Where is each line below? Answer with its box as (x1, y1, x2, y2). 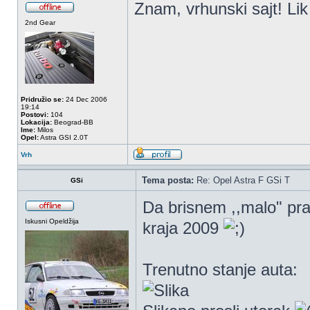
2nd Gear (25, 19, 55, 26)
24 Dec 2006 (64, 95, 107, 103)
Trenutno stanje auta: (143, 260, 298, 279)
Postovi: (21, 111, 48, 118)
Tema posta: (142, 175, 194, 185)
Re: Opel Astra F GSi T (194, 175, 290, 185)
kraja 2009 (143, 219, 224, 237)
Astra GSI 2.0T (39, 134, 88, 141)
